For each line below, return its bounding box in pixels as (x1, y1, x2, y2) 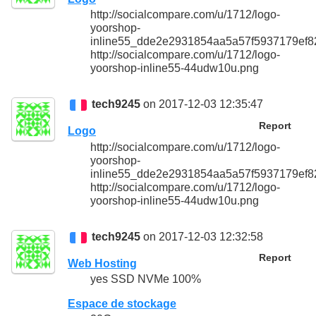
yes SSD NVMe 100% (90, 273, 201, 286)
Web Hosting (68, 257, 137, 269)
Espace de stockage (68, 298, 176, 310)
